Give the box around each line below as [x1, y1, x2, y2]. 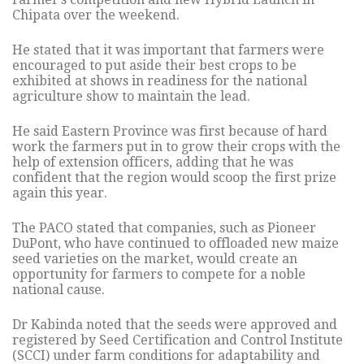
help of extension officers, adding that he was [12, 154, 293, 171]
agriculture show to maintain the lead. [12, 89, 250, 105]
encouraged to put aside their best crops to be [12, 58, 297, 74]
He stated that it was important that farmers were [12, 42, 324, 58]
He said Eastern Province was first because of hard [12, 123, 327, 140]
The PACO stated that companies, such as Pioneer [12, 220, 316, 236]
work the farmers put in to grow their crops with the [12, 139, 340, 155]
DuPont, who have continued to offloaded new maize [12, 236, 339, 252]
